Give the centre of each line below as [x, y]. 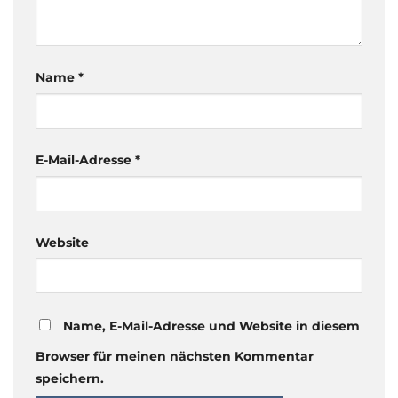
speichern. [70, 379]
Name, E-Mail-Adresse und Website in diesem [211, 326]
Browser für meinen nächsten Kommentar [175, 357]
